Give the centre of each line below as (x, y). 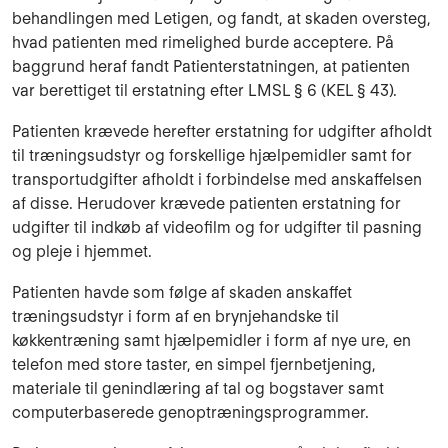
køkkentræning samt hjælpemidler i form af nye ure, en (211, 340)
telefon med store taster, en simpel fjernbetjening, (194, 364)
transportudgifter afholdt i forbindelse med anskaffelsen (217, 179)
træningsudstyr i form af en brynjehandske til (175, 316)
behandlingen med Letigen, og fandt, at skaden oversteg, (221, 19)
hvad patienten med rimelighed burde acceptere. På (203, 43)
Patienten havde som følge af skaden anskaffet (182, 292)
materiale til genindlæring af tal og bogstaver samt (198, 388)
